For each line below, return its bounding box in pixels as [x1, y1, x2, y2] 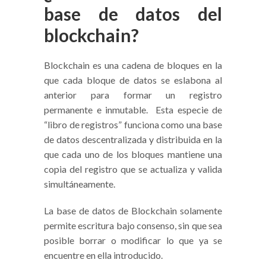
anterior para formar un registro [44, 89, 222, 101]
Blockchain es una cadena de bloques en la [44, 59, 222, 71]
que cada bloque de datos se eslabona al [44, 74, 222, 86]
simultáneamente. [44, 178, 115, 190]
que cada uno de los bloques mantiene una [44, 148, 222, 160]
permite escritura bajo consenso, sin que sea [44, 220, 222, 232]
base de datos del [44, 3, 222, 25]
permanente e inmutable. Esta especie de [44, 104, 222, 116]
